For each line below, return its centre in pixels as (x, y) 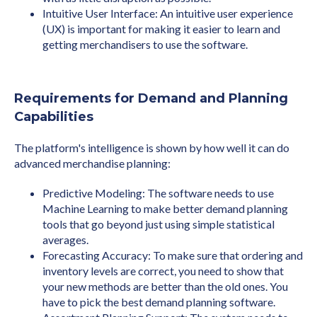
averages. (65, 240)
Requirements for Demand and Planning (151, 99)
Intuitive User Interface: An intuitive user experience (168, 13)
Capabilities (54, 117)
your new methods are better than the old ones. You (165, 287)
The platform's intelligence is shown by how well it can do (152, 148)
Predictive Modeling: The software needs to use (158, 193)
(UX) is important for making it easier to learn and (161, 29)
